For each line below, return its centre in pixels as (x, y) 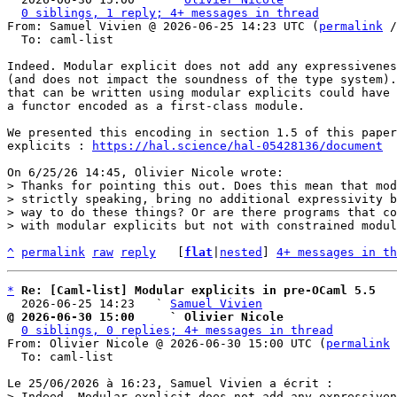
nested (241, 252)
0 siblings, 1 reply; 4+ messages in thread (170, 13)
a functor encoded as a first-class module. (156, 106)
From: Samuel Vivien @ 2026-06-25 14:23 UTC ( (163, 26)
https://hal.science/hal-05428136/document (237, 146)
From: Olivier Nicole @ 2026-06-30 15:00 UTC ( (167, 343)
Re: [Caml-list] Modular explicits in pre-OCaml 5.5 (198, 290)
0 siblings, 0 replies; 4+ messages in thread (177, 330)
